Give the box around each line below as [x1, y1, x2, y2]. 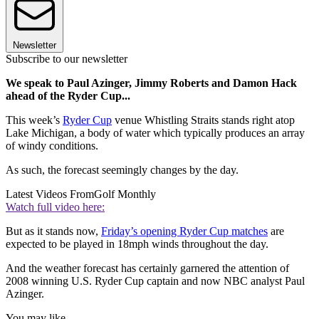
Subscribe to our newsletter [6, 53, 127, 66]
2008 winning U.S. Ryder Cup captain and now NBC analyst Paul [6, 275, 305, 288]
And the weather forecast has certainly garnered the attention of [6, 262, 289, 275]
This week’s [6, 114, 63, 127]
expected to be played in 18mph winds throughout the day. [6, 238, 268, 251]
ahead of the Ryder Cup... [6, 90, 130, 103]
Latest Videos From [6, 188, 94, 201]
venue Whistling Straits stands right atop [112, 114, 295, 127]
